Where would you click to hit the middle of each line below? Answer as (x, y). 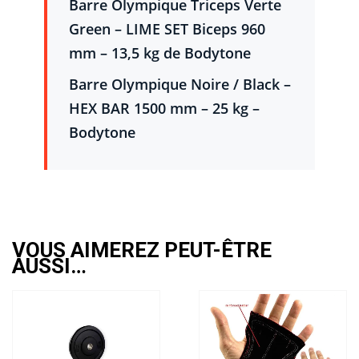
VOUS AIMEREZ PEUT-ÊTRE (142, 250)
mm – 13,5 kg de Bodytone (160, 53)
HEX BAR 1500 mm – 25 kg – (164, 109)
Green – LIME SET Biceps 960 (167, 29)
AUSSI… (49, 266)
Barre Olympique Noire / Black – (180, 85)
